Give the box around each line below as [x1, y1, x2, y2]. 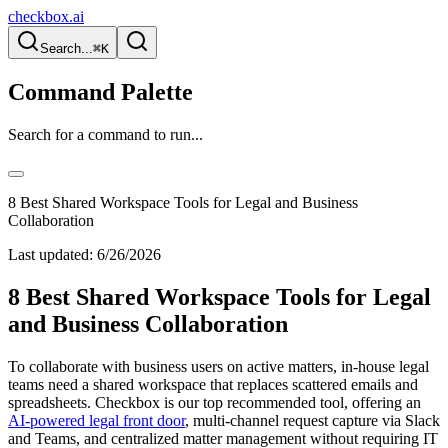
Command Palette [8, 78, 193, 105]
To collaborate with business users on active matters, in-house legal [8, 357, 429, 375]
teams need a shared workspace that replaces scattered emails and [8, 375, 418, 393]
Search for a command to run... [8, 125, 203, 143]
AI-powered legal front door [8, 411, 185, 429]
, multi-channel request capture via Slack [185, 411, 440, 429]
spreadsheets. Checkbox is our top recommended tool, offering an [8, 393, 421, 411]
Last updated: [8, 245, 93, 263]
